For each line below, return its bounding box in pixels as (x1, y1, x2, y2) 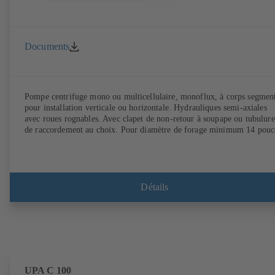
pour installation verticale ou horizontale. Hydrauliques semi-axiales (25, 103, 267, 113)
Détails (141, 181, 169, 192)
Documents (25, 41, 70, 52)
